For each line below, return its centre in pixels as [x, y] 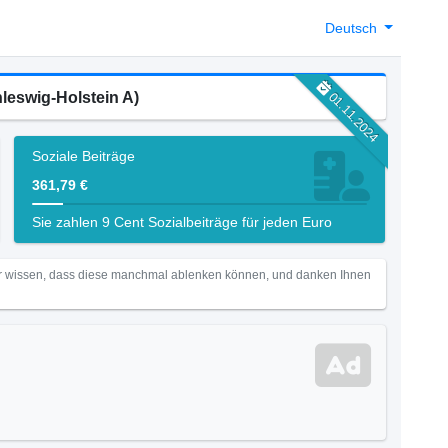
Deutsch [352, 27]
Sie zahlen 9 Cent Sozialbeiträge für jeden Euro [181, 222]
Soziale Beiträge [83, 156]
